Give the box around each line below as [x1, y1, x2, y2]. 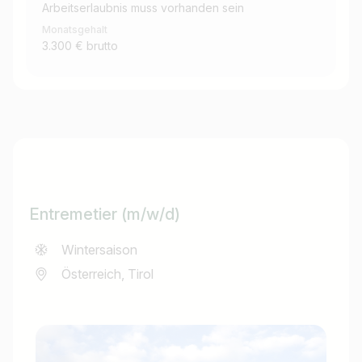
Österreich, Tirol [61, 266, 154, 283]
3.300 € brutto [42, 39, 118, 53]
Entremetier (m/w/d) [29, 204, 180, 225]
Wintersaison [61, 242, 137, 259]
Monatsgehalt [42, 23, 107, 36]
